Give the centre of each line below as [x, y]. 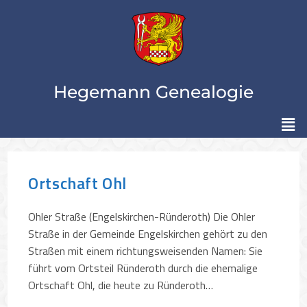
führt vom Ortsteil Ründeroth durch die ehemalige [143, 268]
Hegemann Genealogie [153, 92]
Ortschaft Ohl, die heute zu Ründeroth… [121, 285]
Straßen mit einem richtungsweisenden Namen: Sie [146, 250]
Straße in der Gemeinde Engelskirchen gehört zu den [148, 233]
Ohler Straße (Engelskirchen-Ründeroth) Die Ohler [142, 216]
